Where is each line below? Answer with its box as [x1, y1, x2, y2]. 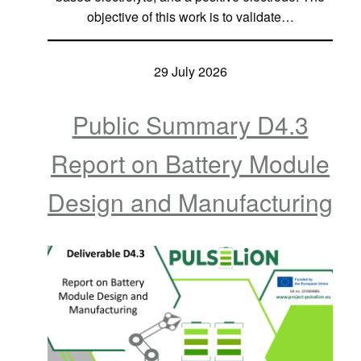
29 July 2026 [153, 61, 227, 81]
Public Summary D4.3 [72, 106, 309, 142]
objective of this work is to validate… [86, 6, 294, 26]
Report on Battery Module [51, 145, 330, 180]
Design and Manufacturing [48, 184, 333, 219]
